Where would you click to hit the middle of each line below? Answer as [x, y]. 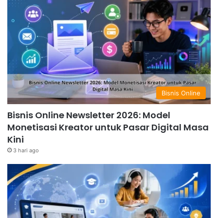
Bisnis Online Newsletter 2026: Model [89, 115]
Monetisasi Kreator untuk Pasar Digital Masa [108, 127]
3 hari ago [26, 151]
